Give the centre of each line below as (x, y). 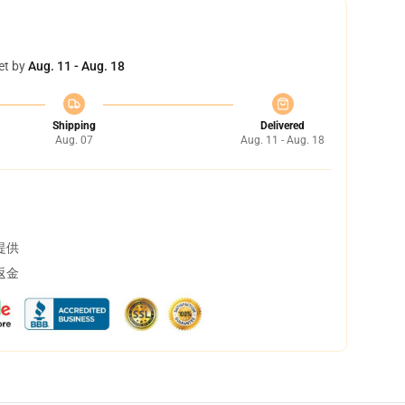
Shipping (74, 126)
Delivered (283, 126)
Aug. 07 (74, 140)
